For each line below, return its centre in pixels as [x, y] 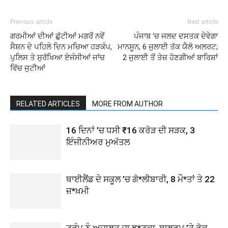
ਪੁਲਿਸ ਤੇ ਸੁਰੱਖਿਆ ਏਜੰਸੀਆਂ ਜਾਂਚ [58, 57]
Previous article [31, 22]
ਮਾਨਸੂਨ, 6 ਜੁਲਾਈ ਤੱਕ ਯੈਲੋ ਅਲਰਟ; [168, 47]
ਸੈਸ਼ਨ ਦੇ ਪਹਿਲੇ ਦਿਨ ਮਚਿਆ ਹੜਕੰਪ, [61, 47]
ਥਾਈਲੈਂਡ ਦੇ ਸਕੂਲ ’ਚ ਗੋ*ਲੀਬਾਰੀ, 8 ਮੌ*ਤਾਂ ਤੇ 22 [140, 179]
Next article [203, 22]
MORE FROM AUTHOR [127, 104]
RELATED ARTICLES [48, 104]
